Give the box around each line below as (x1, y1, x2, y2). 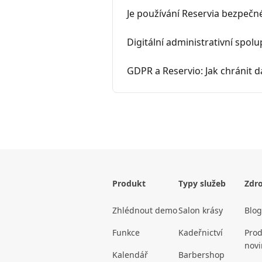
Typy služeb (178, 178, 226, 189)
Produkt (112, 178, 146, 189)
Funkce (112, 227, 140, 239)
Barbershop (178, 249, 225, 261)
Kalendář (112, 249, 148, 261)
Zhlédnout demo (112, 205, 177, 216)
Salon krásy (178, 205, 223, 216)
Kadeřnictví (178, 227, 223, 239)
